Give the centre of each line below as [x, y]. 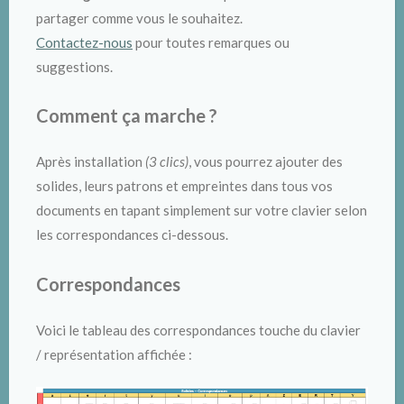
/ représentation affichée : [114, 354]
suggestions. [74, 66]
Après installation [91, 162]
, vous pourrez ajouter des [266, 162]
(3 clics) [167, 162]
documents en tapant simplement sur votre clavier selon [202, 211]
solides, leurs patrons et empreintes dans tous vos [184, 186]
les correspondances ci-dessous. [132, 235]
